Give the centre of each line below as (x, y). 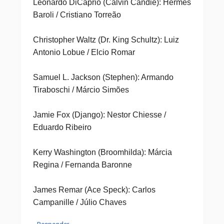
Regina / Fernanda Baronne (82, 165)
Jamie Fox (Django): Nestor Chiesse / (99, 115)
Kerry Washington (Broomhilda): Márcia (102, 152)
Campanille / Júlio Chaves (79, 202)
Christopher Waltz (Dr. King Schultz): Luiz (106, 40)
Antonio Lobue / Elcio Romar (84, 52)
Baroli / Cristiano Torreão (77, 15)
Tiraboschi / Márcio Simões (81, 90)
